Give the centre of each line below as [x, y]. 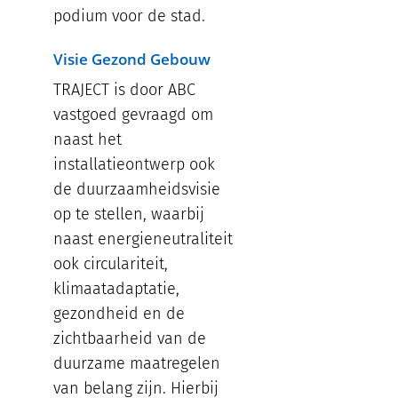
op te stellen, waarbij [129, 215]
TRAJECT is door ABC [124, 90]
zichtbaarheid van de [130, 339]
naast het [88, 140]
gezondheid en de [119, 314]
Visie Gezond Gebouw [132, 60]
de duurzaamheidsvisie [137, 190]
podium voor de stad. [129, 16]
